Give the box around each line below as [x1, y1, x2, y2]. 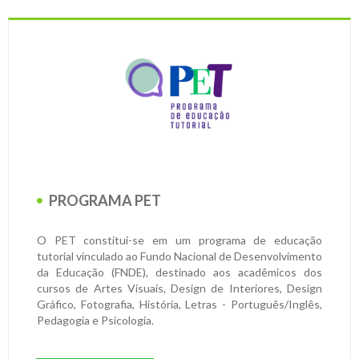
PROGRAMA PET [46, 192, 161, 210]
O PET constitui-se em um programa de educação [37, 233, 322, 248]
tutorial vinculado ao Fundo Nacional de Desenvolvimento [37, 249, 322, 264]
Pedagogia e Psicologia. [37, 313, 154, 328]
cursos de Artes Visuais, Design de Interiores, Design [37, 281, 322, 296]
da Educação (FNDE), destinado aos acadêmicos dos [37, 265, 322, 280]
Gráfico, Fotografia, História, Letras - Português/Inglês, [37, 297, 322, 312]
